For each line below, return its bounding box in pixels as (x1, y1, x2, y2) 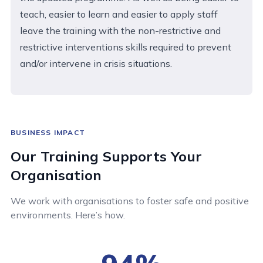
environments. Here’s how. (11, 208, 125, 221)
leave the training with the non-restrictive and (20, 24, 221, 36)
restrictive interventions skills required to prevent (20, 41, 231, 53)
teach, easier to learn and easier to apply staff (20, 8, 218, 20)
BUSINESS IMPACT (11, 127, 85, 137)
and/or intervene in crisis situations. (20, 57, 172, 69)
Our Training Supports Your (11, 147, 202, 165)
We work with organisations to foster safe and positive (11, 194, 249, 207)
